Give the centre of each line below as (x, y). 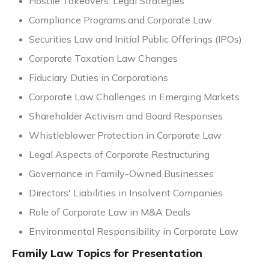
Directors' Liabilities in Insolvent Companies (126, 193)
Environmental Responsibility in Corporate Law (134, 231)
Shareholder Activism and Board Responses (126, 116)
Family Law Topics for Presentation (107, 253)
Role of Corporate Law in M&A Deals (110, 212)
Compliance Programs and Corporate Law (120, 20)
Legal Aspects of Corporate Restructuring (119, 155)
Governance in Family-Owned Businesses (121, 174)
